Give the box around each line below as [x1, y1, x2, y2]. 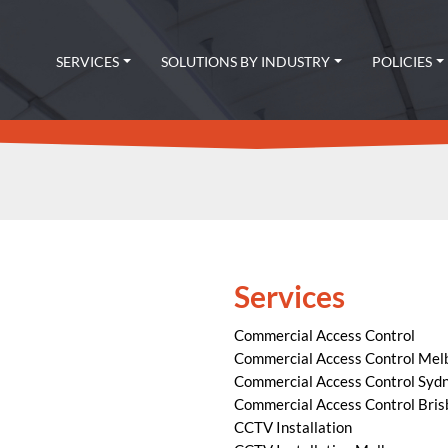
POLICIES [372, 53, 433, 71]
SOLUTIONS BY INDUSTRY [161, 53, 331, 71]
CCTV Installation [234, 417, 352, 436]
